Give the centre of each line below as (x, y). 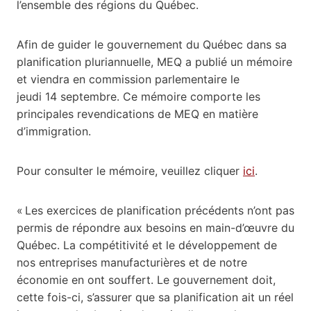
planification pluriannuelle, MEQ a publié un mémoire (154, 61)
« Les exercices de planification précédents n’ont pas (155, 210)
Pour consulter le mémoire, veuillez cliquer (130, 170)
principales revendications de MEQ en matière (137, 114)
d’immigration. (54, 131)
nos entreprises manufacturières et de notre (132, 262)
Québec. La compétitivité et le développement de (147, 245)
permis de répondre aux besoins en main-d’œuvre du (155, 227)
